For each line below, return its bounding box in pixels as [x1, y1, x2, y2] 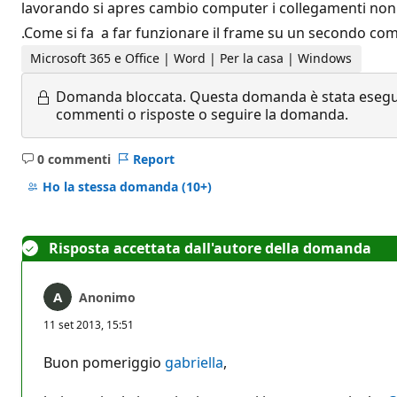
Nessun [65, 158, 111, 175]
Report [132, 150, 175, 167]
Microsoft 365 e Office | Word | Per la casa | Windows [30, 50, 353, 67]
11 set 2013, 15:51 [43, 316, 134, 332]
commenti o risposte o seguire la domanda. [56, 104, 348, 124]
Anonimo [79, 288, 136, 306]
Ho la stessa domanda [42, 178, 182, 196]
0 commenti [36, 150, 111, 167]
